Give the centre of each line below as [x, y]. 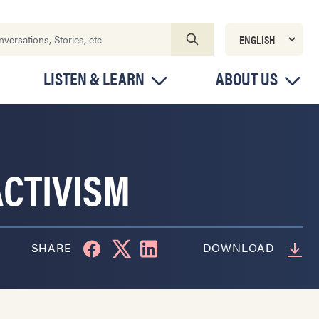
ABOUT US [247, 78]
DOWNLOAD [239, 247]
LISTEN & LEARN [94, 78]
